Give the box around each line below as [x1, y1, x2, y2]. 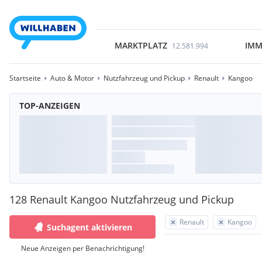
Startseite [9, 73, 41, 83]
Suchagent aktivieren [47, 221, 132, 233]
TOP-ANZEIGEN [19, 100, 80, 111]
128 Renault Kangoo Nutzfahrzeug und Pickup [9, 192, 234, 206]
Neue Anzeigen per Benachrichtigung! [20, 243, 144, 253]
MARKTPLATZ [114, 40, 167, 51]
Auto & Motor [50, 73, 94, 83]
